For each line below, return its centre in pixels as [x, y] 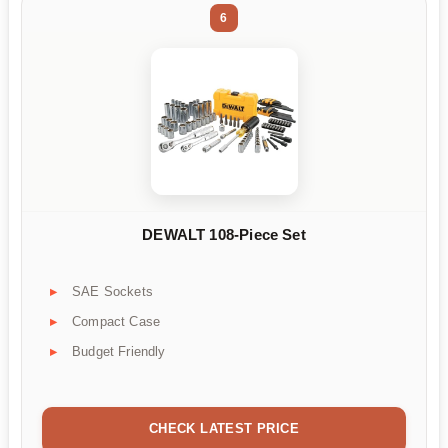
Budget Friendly [119, 352]
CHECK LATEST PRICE [224, 429]
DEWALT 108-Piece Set [224, 234]
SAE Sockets [112, 292]
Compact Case [116, 322]
